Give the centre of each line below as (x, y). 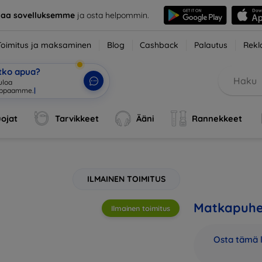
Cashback (159, 45)
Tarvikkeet (77, 118)
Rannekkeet (217, 118)
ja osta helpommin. (112, 15)
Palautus (211, 45)
